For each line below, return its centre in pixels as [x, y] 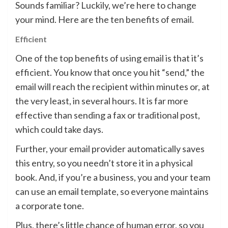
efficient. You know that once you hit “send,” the [110, 73]
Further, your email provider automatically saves [110, 149]
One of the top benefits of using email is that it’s [109, 58]
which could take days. [59, 130]
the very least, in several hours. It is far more [102, 101]
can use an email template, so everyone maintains [112, 192]
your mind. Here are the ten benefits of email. [105, 20]
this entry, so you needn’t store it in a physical [104, 163]
